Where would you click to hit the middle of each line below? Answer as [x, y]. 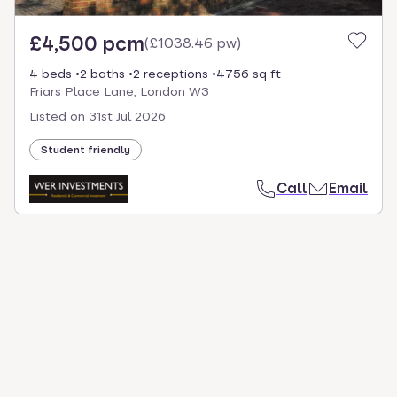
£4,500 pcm [87, 44]
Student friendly [86, 150]
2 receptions [171, 74]
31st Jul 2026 [127, 117]
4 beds [51, 74]
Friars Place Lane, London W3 [119, 92]
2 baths [102, 74]
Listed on [57, 117]
